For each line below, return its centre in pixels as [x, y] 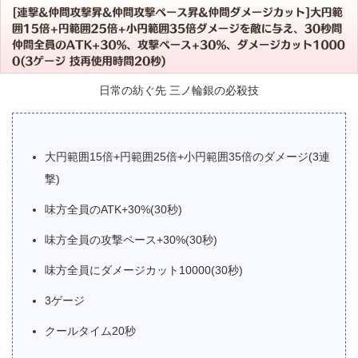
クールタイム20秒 [90, 331]
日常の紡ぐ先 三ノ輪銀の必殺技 [179, 90]
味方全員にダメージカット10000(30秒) [144, 270]
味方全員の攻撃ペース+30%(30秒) [131, 240]
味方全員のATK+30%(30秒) [113, 209]
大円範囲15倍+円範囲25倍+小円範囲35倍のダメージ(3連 [187, 157]
